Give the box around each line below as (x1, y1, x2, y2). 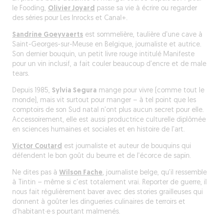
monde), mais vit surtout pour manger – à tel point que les (12, 97, 196, 104)
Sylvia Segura (51, 87, 97, 94)
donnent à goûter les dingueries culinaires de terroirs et (12, 198, 185, 206)
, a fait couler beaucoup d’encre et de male (69, 61, 206, 68)
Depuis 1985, (12, 87, 52, 94)
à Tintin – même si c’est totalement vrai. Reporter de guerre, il (12, 179, 207, 186)
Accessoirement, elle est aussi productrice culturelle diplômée (12, 116, 206, 124)
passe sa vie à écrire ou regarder (94, 5, 197, 12)
